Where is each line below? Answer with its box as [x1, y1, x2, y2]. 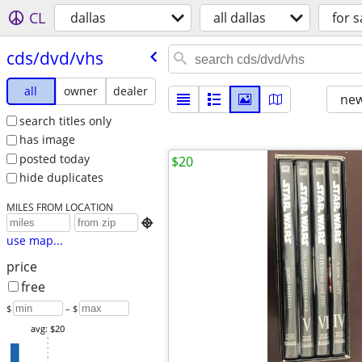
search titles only [19, 112, 112, 128]
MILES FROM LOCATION [6, 200, 113, 214]
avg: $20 [30, 322, 65, 335]
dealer [113, 82, 149, 99]
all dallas [213, 9, 266, 27]
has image [19, 132, 75, 148]
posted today [19, 150, 90, 166]
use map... [6, 233, 63, 249]
